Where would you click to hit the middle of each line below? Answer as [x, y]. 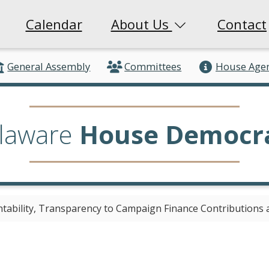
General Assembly [49, 67]
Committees [153, 67]
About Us [141, 24]
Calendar [54, 24]
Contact [242, 24]
